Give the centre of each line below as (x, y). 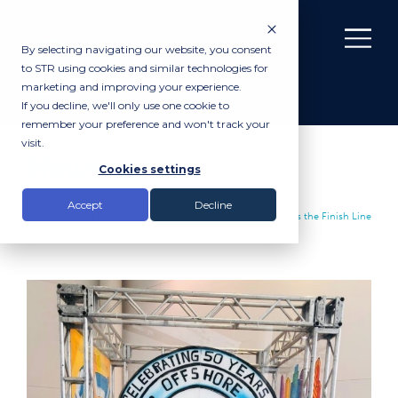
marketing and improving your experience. (131, 87)
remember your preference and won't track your (146, 124)
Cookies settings (149, 170)
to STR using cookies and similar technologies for (145, 68)
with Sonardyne (62, 235)
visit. (33, 143)
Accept (85, 204)
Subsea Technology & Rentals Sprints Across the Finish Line (237, 217)
